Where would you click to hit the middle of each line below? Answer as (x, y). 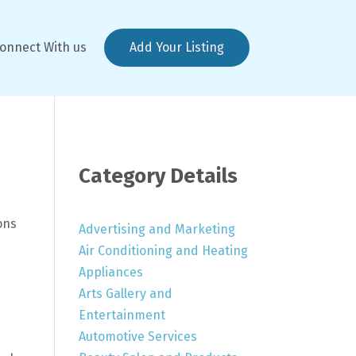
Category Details (158, 176)
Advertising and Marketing (157, 229)
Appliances (110, 272)
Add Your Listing (176, 48)
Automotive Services (137, 336)
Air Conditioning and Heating (163, 250)
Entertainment (122, 315)
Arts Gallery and (125, 293)
